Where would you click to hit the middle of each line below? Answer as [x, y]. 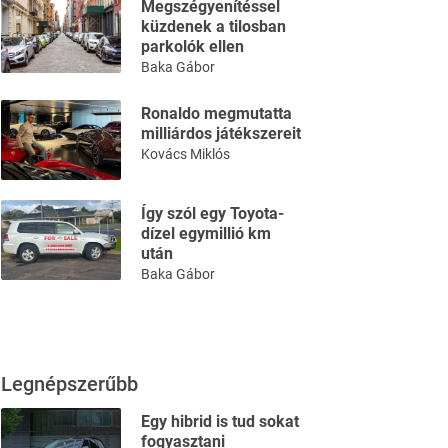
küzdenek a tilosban [213, 26]
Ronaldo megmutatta [216, 113]
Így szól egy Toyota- [212, 214]
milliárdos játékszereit [221, 133]
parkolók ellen [192, 46]
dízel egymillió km [206, 234]
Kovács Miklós [185, 154]
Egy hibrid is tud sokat [220, 422]
